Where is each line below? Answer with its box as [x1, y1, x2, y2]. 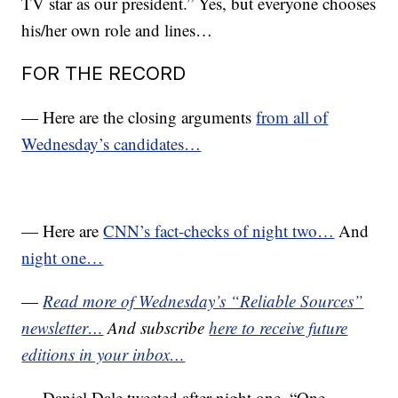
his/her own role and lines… [21, 19, 213, 41]
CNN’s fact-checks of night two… [103, 219, 335, 242]
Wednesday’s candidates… [21, 132, 202, 155]
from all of [256, 106, 329, 128]
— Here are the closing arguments [21, 106, 257, 128]
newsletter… [21, 316, 104, 338]
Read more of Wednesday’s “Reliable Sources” [43, 290, 364, 312]
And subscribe [103, 316, 210, 338]
